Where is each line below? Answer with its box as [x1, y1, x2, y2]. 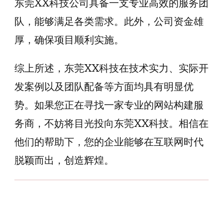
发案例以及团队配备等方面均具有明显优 [14, 80, 194, 93]
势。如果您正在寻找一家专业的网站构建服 [14, 99, 204, 111]
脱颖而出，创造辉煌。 [14, 154, 114, 167]
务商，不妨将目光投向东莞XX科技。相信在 [14, 117, 209, 130]
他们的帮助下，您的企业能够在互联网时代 [14, 135, 204, 148]
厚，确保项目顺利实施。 [14, 33, 124, 46]
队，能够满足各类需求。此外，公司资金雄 [14, 15, 204, 28]
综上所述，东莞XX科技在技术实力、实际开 [14, 62, 209, 75]
